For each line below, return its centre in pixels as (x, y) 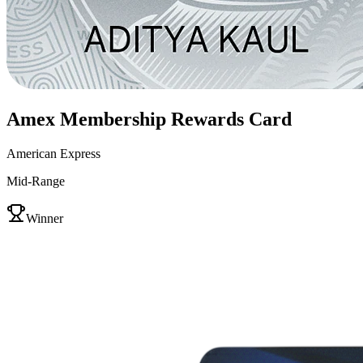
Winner (45, 218)
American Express (53, 153)
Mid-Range (36, 181)
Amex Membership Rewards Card (149, 119)
